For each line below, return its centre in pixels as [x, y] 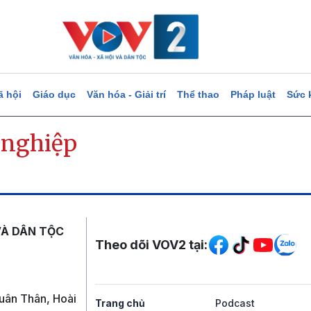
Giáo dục [54, 94]
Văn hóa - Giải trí [126, 94]
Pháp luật [253, 94]
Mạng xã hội [162, 230]
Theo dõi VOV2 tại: [151, 245]
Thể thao [198, 94]
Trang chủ [120, 303]
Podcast [235, 303]
